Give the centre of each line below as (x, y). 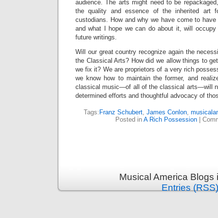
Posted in (129, 119)
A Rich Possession (170, 119)
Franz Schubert (121, 112)
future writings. (96, 37)
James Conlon (166, 112)
